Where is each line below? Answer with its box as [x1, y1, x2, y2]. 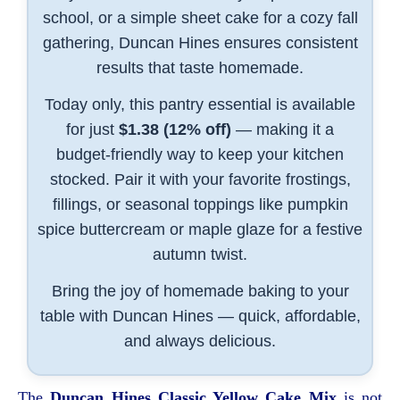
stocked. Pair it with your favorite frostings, [49, 170, 351, 188]
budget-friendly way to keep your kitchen [56, 145, 344, 163]
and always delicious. [124, 331, 276, 350]
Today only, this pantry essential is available [45, 95, 355, 113]
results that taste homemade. [96, 58, 304, 77]
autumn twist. [153, 245, 247, 263]
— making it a [231, 120, 334, 138]
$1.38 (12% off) [119, 120, 231, 138]
